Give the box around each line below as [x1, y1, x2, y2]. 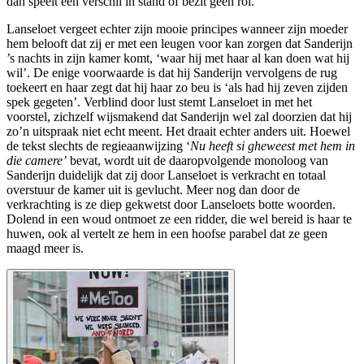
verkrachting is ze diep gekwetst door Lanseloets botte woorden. [6, 197, 336, 212]
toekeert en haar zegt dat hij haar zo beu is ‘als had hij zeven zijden [6, 80, 348, 95]
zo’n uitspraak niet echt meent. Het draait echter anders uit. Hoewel [6, 124, 350, 139]
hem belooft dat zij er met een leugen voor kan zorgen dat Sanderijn [6, 37, 353, 51]
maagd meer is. [6, 241, 87, 256]
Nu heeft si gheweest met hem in [190, 139, 355, 154]
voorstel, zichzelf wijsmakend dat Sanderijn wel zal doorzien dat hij [6, 110, 352, 124]
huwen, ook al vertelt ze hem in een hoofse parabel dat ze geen [6, 227, 327, 241]
